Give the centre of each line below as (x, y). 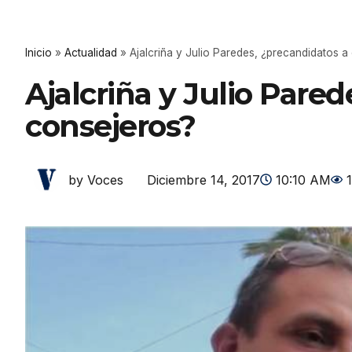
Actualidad (91, 53)
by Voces (96, 180)
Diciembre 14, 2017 (203, 180)
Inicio (38, 53)
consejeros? (110, 126)
